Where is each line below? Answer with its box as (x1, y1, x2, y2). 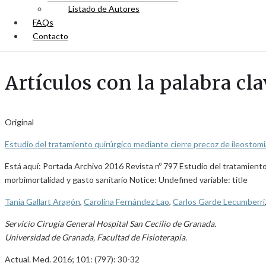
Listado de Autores (68, 4, 140, 14)
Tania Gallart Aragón (5, 197, 80, 207)
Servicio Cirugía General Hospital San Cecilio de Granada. (5, 218, 216, 229)
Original (5, 117, 34, 127)
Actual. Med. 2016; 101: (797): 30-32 (5, 254, 140, 264)
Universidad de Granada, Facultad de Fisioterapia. (5, 232, 187, 242)
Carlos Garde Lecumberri (173, 197, 265, 207)
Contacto (33, 31, 68, 41)
